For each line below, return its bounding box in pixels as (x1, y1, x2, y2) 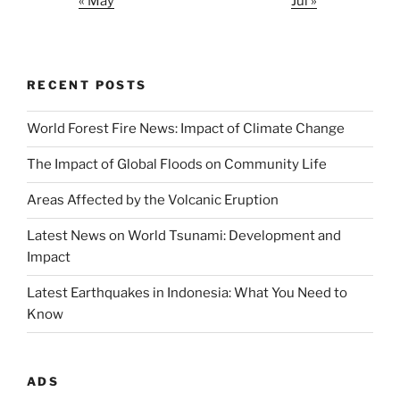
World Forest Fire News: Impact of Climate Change (27, 121, 345, 137)
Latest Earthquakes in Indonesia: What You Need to (27, 285, 347, 302)
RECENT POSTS (27, 78, 147, 93)
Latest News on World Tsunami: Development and (27, 228, 341, 245)
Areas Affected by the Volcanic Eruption (27, 192, 279, 209)
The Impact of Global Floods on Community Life (27, 156, 327, 173)
